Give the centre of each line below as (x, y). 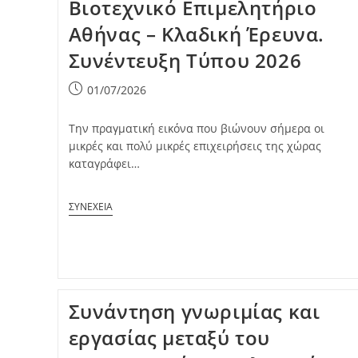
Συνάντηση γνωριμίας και (194, 311)
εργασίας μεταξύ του (169, 337)
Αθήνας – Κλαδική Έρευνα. (196, 34)
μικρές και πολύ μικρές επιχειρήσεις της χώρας (195, 145)
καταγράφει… (104, 163)
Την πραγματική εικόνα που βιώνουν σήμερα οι (196, 128)
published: (96, 105)
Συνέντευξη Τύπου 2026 (185, 60)
